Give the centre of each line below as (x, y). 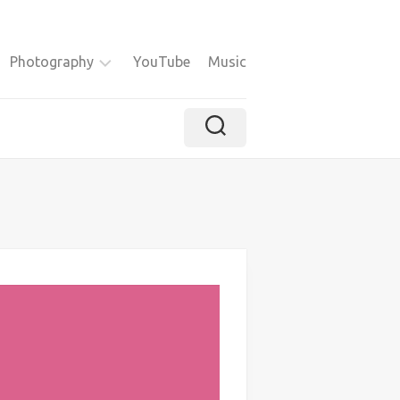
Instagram (59, 119)
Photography (52, 62)
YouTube (162, 62)
